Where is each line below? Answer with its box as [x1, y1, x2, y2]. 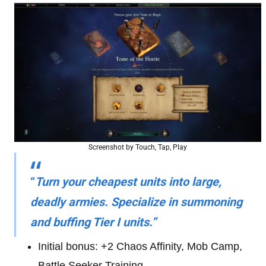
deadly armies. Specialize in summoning [30, 195, 242, 209]
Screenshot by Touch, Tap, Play [88, 143, 187, 151]
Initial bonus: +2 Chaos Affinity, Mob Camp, [38, 240, 242, 252]
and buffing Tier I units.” [30, 215, 156, 229]
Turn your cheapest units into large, [35, 175, 221, 189]
